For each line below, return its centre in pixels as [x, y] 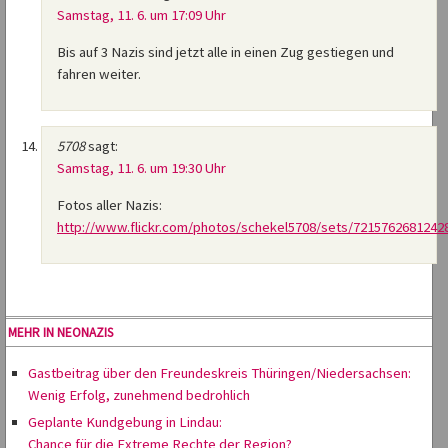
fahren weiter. [99, 74]
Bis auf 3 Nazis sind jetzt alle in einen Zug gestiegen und [225, 52]
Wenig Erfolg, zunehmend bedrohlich [139, 395]
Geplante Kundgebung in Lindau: [125, 422]
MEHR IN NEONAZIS [60, 333]
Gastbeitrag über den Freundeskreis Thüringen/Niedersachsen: [219, 373]
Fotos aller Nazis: [109, 205]
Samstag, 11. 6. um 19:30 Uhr [141, 168]
